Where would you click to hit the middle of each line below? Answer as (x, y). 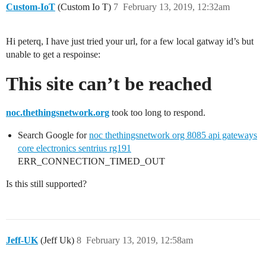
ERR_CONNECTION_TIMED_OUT (91, 161)
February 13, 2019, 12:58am (140, 240)
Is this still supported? (46, 184)
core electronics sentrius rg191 (75, 148)
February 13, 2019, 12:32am (176, 7)
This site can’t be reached (109, 84)
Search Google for (53, 135)
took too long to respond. (157, 113)
